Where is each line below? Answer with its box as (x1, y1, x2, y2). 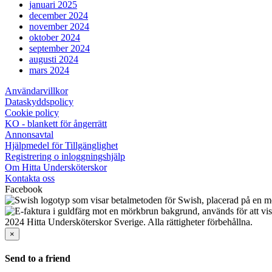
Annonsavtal (5, 129, 53, 140)
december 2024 (29, 10, 88, 21)
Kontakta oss (5, 172, 55, 183)
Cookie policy (5, 107, 59, 118)
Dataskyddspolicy (5, 96, 73, 107)
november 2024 (29, 21, 89, 32)
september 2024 (29, 42, 90, 53)
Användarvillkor (5, 85, 68, 96)
